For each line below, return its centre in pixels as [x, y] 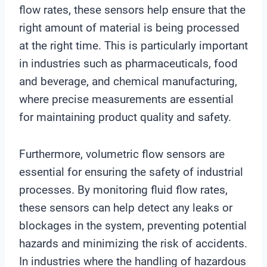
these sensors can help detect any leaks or [126, 207]
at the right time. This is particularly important [133, 45]
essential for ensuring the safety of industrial [131, 172]
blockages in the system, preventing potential [133, 225]
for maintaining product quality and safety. [125, 117]
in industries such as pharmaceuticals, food [128, 63]
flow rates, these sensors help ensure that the [132, 10]
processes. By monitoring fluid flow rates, [123, 190]
